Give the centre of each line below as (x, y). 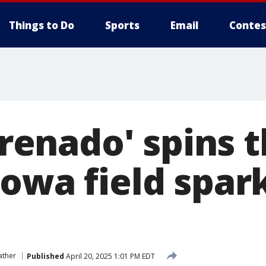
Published (45, 256)
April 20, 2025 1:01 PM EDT (110, 256)
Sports (122, 25)
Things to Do (42, 25)
